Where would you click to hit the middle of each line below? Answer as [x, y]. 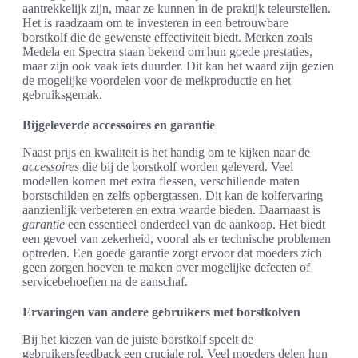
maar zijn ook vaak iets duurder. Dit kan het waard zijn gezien [178, 66]
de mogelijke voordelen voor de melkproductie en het [157, 80]
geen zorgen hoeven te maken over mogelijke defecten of [166, 267]
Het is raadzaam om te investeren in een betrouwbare [155, 22]
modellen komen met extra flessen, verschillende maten [161, 181]
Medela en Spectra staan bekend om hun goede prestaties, [167, 51]
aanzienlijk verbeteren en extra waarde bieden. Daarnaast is [171, 209]
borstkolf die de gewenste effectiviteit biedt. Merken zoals [167, 37]
